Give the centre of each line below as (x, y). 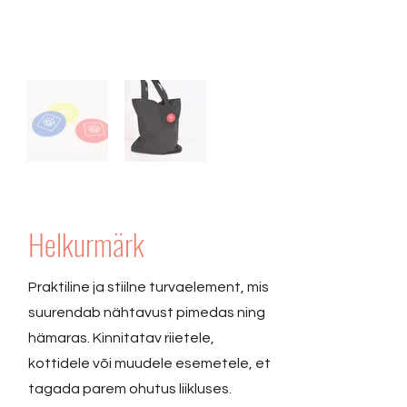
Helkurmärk (86, 244)
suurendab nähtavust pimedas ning (147, 313)
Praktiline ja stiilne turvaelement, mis (149, 287)
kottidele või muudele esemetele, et (149, 363)
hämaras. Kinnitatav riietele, (121, 338)
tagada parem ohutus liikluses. (130, 389)
